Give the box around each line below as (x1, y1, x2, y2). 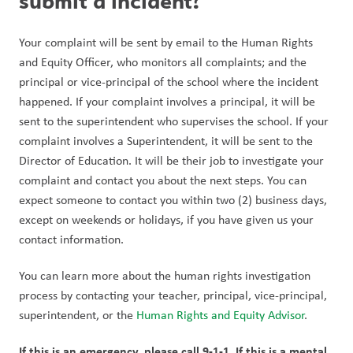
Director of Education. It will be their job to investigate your (19, 152, 324, 169)
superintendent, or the (19, 307, 136, 323)
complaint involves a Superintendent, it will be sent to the (19, 132, 313, 149)
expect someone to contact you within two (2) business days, (19, 191, 327, 208)
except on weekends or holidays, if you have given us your (19, 211, 314, 228)
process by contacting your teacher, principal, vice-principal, (19, 287, 327, 303)
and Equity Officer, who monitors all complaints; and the (19, 54, 307, 70)
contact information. (19, 231, 124, 247)
